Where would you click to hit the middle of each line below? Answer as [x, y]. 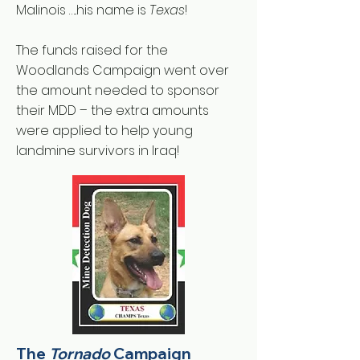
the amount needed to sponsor [118, 90]
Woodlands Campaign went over [123, 70]
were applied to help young [104, 131]
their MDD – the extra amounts [112, 110]
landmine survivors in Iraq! [98, 151]
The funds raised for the [92, 50]
